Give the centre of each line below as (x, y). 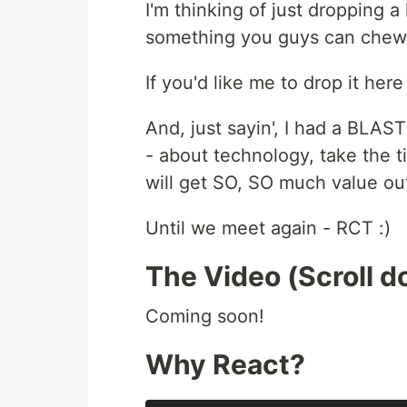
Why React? (225, 365)
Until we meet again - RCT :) (268, 228)
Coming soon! (205, 317)
